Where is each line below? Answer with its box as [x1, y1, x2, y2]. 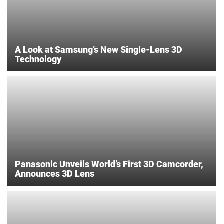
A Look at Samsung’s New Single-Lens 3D [15, 44, 182, 55]
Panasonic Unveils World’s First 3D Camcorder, [15, 159, 203, 170]
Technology [15, 54, 61, 65]
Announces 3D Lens [15, 168, 94, 179]
